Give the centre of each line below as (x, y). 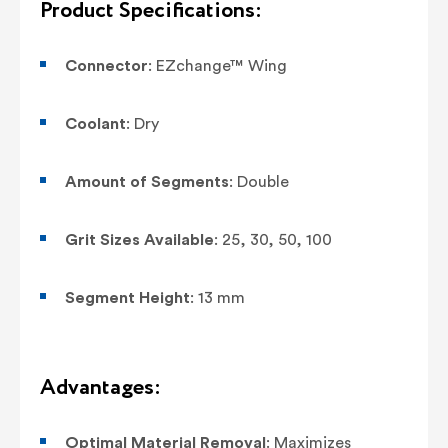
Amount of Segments (147, 181)
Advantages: (100, 387)
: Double (259, 181)
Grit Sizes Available (139, 239)
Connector (106, 65)
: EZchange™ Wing (217, 65)
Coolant (95, 123)
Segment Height (127, 297)
